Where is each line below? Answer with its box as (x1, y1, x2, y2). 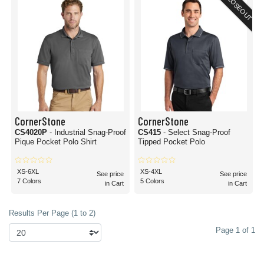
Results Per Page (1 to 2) (9, 209, 95, 217)
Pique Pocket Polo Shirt (15, 137, 97, 146)
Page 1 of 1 (216, 226, 255, 235)
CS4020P (15, 128, 49, 137)
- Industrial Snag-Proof (49, 128, 126, 137)
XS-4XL (140, 168, 162, 175)
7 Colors (17, 177, 41, 184)
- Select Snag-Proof (163, 128, 230, 137)
